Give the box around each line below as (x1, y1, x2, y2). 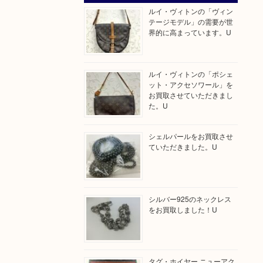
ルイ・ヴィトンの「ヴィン (148, 6, 233, 16)
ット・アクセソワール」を (148, 79, 233, 89)
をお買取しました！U (148, 204, 217, 214)
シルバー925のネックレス (148, 193, 231, 204)
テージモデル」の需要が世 (148, 16, 233, 26)
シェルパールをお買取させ (148, 131, 233, 141)
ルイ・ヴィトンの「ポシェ (148, 68, 233, 79)
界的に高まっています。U (148, 27, 231, 37)
